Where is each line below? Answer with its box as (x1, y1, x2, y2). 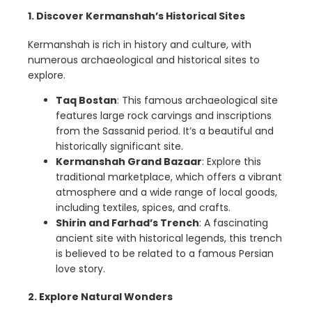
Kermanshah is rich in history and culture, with (28, 37, 251, 52)
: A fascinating (199, 215, 268, 230)
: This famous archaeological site (117, 93, 278, 107)
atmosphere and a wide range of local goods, (56, 185, 277, 199)
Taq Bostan (56, 93, 117, 107)
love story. (56, 261, 105, 276)
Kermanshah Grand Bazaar (56, 154, 202, 169)
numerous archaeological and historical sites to (28, 52, 260, 67)
